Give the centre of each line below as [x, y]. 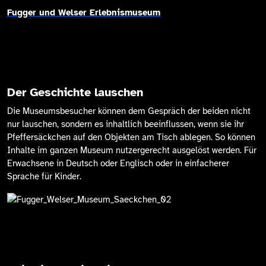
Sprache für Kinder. [44, 176]
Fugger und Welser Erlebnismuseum [84, 12]
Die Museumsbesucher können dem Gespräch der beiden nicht [129, 111]
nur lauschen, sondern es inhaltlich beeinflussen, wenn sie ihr [126, 124]
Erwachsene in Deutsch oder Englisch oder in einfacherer [118, 163]
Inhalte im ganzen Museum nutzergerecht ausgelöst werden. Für [132, 150]
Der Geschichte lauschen [75, 92]
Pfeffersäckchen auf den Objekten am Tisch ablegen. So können [131, 137]
